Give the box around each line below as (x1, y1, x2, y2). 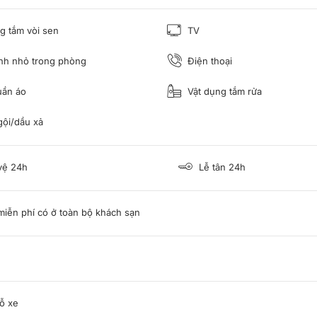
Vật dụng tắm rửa (185, 85, 262, 97)
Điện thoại (185, 54, 232, 67)
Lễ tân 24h (196, 161, 246, 173)
